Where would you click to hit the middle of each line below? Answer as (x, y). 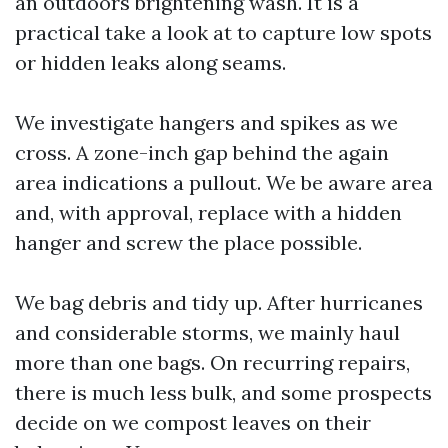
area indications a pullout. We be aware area (224, 182)
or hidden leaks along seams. (150, 62)
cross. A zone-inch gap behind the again (202, 152)
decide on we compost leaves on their (193, 422)
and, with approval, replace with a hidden (208, 212)
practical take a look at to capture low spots (223, 32)
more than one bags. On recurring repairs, (212, 362)
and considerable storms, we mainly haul (207, 332)
